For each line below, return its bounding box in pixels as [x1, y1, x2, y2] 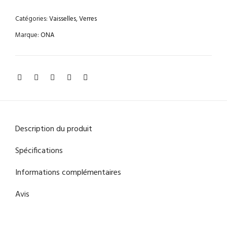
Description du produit [15, 123, 92, 136]
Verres [79, 14, 97, 25]
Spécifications [15, 144, 63, 158]
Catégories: [15, 14, 48, 25]
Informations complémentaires [15, 166, 121, 180]
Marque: [15, 30, 39, 41]
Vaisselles [49, 14, 76, 25]
